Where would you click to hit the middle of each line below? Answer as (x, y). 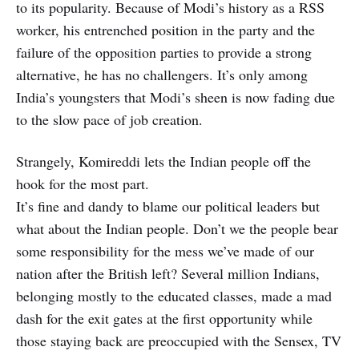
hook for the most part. (83, 183)
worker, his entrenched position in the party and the (165, 29)
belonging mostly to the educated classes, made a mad (174, 295)
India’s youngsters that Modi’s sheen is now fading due (175, 97)
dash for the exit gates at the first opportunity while (164, 318)
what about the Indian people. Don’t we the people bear (177, 228)
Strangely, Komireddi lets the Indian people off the (163, 161)
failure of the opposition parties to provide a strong (164, 52)
